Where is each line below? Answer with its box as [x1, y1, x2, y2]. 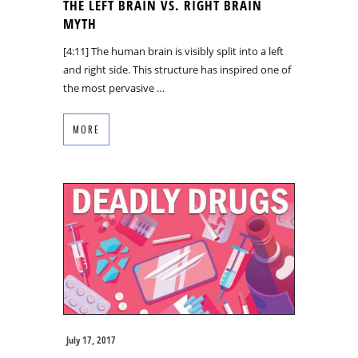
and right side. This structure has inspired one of [63, 62, 291, 77]
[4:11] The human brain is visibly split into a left [63, 43, 284, 58]
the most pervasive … [63, 80, 165, 95]
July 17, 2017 [66, 332, 116, 347]
